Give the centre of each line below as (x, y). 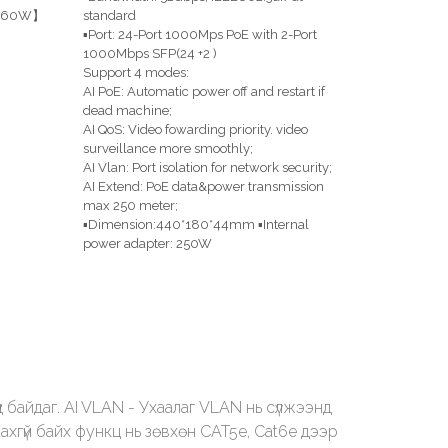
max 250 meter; (130, 206)
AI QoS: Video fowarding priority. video (195, 130)
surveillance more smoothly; (167, 149)
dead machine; (127, 111)
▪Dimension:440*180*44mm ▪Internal (195, 225)
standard (109, 16)
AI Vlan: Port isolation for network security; (207, 168)
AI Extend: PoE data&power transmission (203, 187)
